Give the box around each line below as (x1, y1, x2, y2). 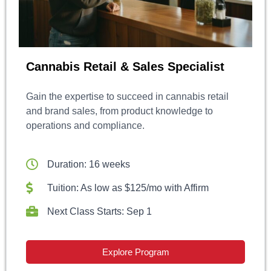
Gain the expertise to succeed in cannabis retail (26, 91, 229, 102)
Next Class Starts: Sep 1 (47, 206, 152, 217)
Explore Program (102, 246, 169, 257)
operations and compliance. (26, 120, 145, 131)
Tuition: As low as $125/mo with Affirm (47, 182, 209, 193)
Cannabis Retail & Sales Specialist (26, 59, 224, 73)
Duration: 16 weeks (47, 158, 130, 169)
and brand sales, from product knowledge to (26, 105, 213, 116)
